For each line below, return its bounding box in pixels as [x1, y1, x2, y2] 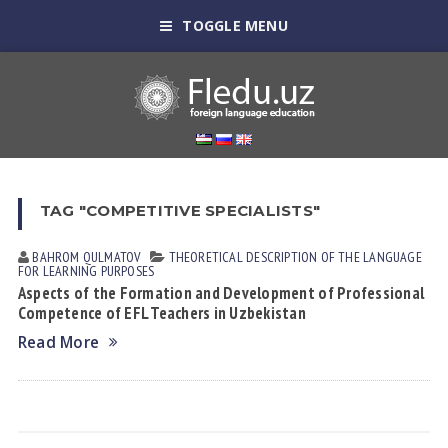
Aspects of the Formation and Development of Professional [17, 282, 425, 304]
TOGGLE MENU [182, 16, 288, 35]
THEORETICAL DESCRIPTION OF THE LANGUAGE [168, 248, 422, 266]
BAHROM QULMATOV [32, 248, 141, 266]
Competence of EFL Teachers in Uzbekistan [17, 302, 307, 324]
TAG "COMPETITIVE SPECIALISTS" [39, 201, 321, 220]
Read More [17, 332, 100, 353]
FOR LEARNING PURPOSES [17, 262, 155, 280]
